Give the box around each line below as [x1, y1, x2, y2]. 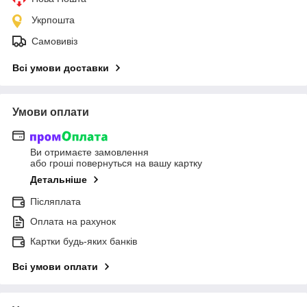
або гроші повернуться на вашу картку [30, 157, 202, 169]
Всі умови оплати [12, 260, 98, 272]
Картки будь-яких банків [30, 235, 137, 247]
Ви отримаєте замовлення [30, 146, 149, 158]
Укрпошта [32, 14, 75, 26]
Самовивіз [32, 36, 77, 47]
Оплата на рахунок [30, 215, 116, 227]
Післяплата [30, 195, 81, 207]
